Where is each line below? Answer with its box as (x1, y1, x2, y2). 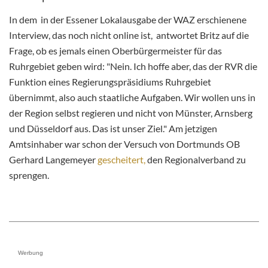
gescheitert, (98, 153, 145, 165)
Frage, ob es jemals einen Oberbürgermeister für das (9, 44, 222, 56)
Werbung (18, 249, 43, 256)
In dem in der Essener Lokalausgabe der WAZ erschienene (9, 13, 246, 25)
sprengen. (9, 169, 49, 181)
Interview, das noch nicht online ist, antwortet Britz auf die (9, 29, 249, 41)
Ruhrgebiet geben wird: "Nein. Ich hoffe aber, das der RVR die (9, 60, 257, 72)
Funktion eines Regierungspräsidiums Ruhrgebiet (9, 75, 211, 87)
